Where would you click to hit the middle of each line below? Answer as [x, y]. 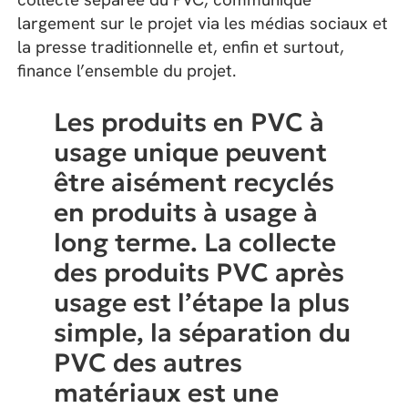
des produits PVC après [199, 272]
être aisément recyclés [194, 182]
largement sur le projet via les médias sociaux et [203, 24]
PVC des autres [148, 362]
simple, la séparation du [203, 332]
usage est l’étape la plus [202, 302]
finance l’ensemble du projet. [127, 71]
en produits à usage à [186, 212]
